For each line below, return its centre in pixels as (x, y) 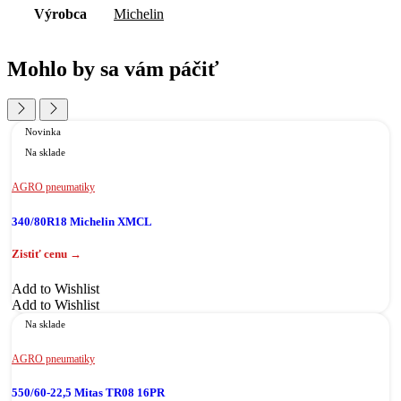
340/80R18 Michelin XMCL (82, 221)
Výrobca (60, 13)
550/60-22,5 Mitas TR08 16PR (88, 392)
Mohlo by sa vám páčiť (113, 68)
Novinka (43, 132)
